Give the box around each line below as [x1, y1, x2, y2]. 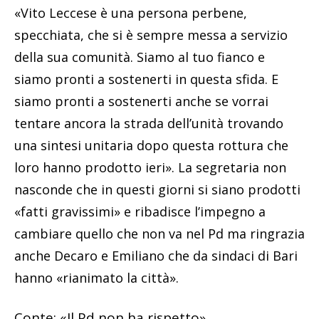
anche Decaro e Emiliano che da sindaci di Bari [14, 247, 298, 265]
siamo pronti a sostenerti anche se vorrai [14, 93, 268, 110]
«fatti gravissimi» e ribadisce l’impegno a [14, 203, 266, 221]
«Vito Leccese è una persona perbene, [14, 4, 247, 22]
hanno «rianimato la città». [14, 269, 179, 287]
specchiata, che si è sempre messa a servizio [14, 26, 288, 44]
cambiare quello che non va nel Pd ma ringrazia [14, 225, 305, 243]
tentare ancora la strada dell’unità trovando [14, 115, 283, 132]
